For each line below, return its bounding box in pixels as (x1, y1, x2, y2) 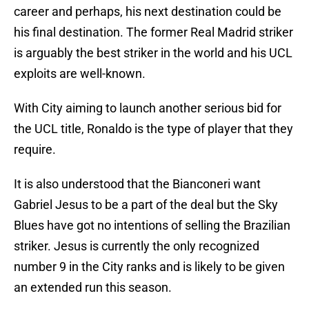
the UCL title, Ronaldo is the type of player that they (14, 121, 293, 137)
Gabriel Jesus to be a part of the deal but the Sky (14, 197, 278, 212)
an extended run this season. (14, 280, 172, 295)
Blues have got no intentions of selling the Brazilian (14, 218, 290, 233)
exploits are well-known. (14, 66, 146, 81)
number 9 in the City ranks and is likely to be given (14, 259, 285, 275)
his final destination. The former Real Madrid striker (14, 25, 293, 40)
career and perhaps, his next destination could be (14, 4, 281, 19)
